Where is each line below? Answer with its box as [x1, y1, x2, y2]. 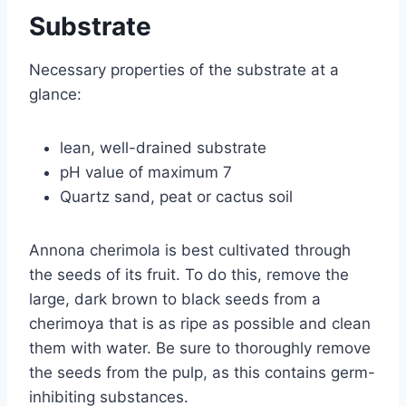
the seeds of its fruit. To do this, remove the [29, 265, 349, 284]
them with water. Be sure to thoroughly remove [29, 338, 371, 357]
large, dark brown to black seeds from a [29, 289, 321, 308]
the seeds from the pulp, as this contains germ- [29, 362, 375, 382]
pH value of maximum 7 [60, 162, 232, 181]
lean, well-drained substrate [60, 138, 266, 157]
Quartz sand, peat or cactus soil [60, 187, 293, 206]
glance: [29, 84, 82, 103]
